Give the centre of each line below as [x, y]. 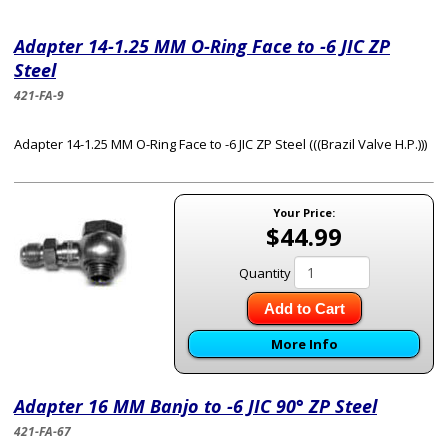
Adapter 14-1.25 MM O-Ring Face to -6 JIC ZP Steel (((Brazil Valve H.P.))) [220, 144]
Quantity [264, 273]
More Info [304, 344]
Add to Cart [304, 308]
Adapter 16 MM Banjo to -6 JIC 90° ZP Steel [195, 406]
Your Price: [304, 212]
